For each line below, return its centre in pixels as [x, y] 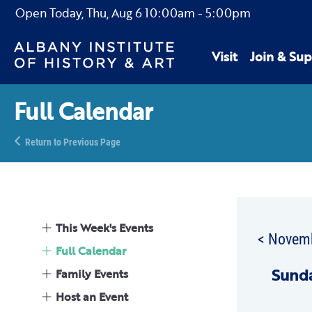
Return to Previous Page [73, 142]
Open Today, [51, 13]
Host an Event [92, 297]
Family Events [92, 274]
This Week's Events [104, 228]
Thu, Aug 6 [114, 13]
